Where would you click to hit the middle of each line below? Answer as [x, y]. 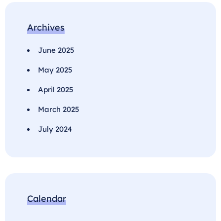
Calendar [47, 199]
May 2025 [55, 70]
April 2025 [56, 90]
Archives [46, 28]
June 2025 [56, 50]
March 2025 [59, 110]
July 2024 [55, 129]
